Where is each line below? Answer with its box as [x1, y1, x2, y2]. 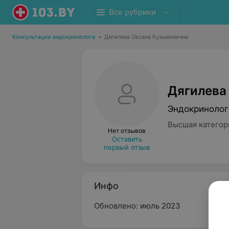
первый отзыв [104, 143, 150, 151]
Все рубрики [109, 7, 156, 17]
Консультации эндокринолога [12, 33, 95, 40]
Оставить [111, 135, 142, 143]
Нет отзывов [108, 127, 146, 134]
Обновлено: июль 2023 [94, 201, 180, 211]
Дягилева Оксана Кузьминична [104, 33, 188, 40]
